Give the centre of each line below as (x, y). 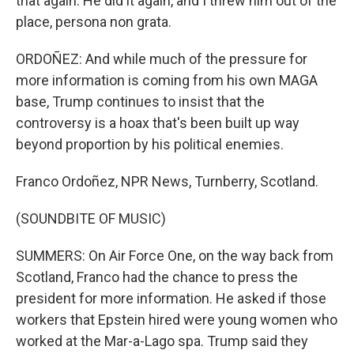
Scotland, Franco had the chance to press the (157, 277)
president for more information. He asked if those (171, 298)
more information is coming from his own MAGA (167, 80)
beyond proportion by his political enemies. (150, 144)
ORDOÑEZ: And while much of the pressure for (162, 59)
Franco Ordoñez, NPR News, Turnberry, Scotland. (167, 181)
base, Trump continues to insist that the (140, 102)
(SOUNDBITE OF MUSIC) (91, 218)
